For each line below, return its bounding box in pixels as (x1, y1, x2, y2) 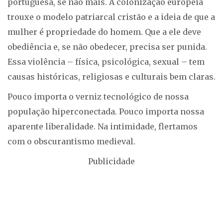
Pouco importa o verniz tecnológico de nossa (7, 92, 189, 102)
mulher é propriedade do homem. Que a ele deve (7, 27, 201, 37)
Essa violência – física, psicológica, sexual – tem (7, 57, 205, 67)
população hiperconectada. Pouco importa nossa (7, 107, 204, 116)
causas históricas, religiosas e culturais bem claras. (7, 72, 216, 82)
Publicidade (88, 156, 135, 166)
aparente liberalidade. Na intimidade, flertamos (7, 121, 198, 131)
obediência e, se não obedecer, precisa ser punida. (7, 42, 207, 52)
